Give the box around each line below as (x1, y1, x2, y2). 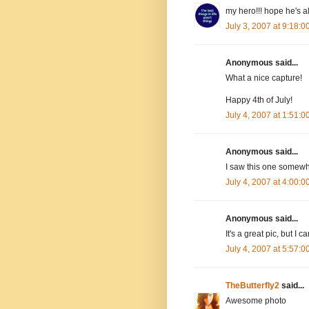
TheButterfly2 (226, 280, 279, 290)
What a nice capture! (226, 72, 302, 83)
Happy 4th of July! (226, 94, 292, 105)
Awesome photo (226, 295, 286, 306)
